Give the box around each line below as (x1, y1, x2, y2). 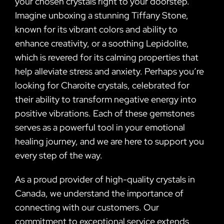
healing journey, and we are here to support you (15, 135, 204, 147)
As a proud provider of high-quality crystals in (15, 173, 195, 185)
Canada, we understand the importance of (15, 187, 183, 199)
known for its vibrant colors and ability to (15, 23, 177, 35)
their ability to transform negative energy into (15, 93, 196, 105)
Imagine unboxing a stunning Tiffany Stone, (15, 9, 188, 21)
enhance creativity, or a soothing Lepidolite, (15, 37, 189, 49)
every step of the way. (15, 149, 102, 161)
